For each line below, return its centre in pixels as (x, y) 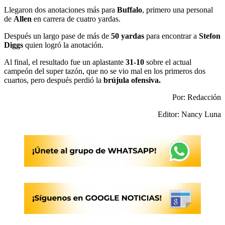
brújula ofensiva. (132, 80)
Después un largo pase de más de (58, 36)
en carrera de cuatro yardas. (77, 19)
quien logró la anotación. (63, 45)
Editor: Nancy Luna (189, 114)
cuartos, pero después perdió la (54, 80)
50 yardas (128, 36)
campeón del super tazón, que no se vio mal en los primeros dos (105, 71)
